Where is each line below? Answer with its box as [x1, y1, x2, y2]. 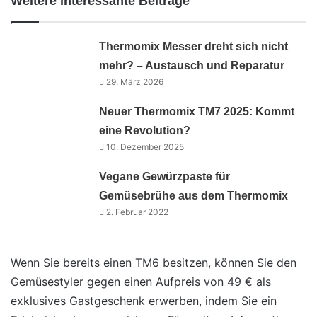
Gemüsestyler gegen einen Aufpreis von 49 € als [11, 275, 271, 289]
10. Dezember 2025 [106, 142, 185, 153]
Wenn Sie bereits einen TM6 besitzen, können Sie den [11, 255, 296, 270]
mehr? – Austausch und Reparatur [99, 59, 285, 72]
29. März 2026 [106, 76, 164, 88]
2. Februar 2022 [106, 207, 169, 218]
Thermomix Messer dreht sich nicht [99, 40, 289, 53]
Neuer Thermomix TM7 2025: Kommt [99, 105, 295, 118]
